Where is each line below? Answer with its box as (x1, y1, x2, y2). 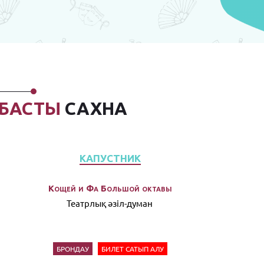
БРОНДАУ (57, 244, 90, 254)
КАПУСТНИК (80, 153, 141, 164)
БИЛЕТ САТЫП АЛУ (101, 244, 164, 254)
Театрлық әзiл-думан (66, 197, 154, 209)
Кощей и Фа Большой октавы (48, 183, 173, 193)
